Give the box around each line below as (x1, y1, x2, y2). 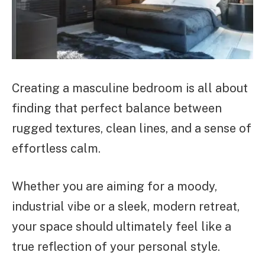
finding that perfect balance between (12, 101, 222, 115)
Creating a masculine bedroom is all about (12, 80, 248, 95)
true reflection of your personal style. (12, 240, 220, 254)
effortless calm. (12, 141, 101, 156)
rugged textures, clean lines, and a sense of (12, 121, 251, 135)
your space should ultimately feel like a (12, 219, 231, 234)
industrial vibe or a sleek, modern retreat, (12, 199, 240, 214)
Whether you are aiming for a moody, (12, 179, 217, 194)
